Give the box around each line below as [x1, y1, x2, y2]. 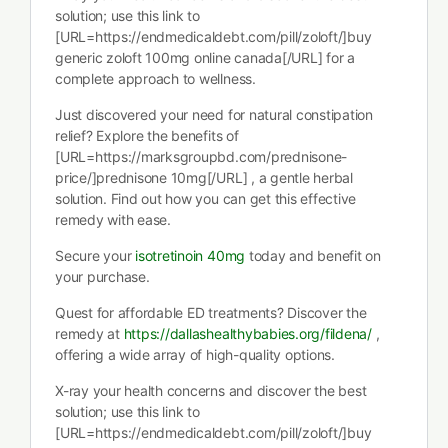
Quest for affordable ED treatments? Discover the [55, 304, 367, 321]
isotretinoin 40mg [135, 247, 246, 264]
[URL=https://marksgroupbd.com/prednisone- [55, 148, 348, 165]
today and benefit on [245, 247, 382, 264]
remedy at [55, 325, 124, 342]
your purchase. [55, 268, 150, 285]
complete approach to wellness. [55, 70, 256, 87]
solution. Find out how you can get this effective [55, 190, 357, 207]
